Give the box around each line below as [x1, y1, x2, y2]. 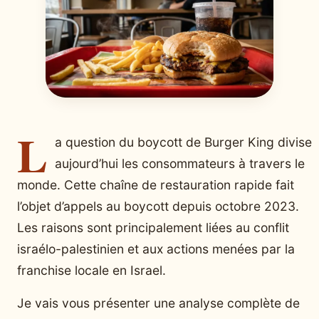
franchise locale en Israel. [17, 262, 166, 278]
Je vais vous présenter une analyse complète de [17, 295, 300, 310]
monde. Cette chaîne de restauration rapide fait [17, 177, 294, 192]
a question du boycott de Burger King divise [55, 134, 312, 150]
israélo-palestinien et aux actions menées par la [17, 241, 295, 256]
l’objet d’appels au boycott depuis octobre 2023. [17, 198, 299, 214]
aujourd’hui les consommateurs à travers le [55, 155, 305, 171]
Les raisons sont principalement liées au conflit [17, 219, 289, 235]
